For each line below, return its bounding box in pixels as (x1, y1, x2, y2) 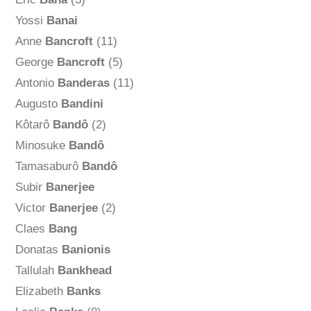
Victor (15, 201, 49, 215)
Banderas (57, 76, 110, 90)
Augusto (15, 97, 61, 111)
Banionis (61, 243, 110, 257)
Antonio (15, 76, 58, 90)
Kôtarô (15, 118, 53, 132)
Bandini (60, 97, 103, 111)
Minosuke (15, 139, 69, 153)
